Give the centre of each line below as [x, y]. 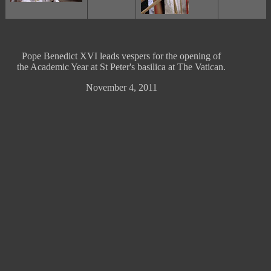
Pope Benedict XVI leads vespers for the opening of [121, 56]
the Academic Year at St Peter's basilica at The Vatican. [121, 67]
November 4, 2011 [121, 87]
